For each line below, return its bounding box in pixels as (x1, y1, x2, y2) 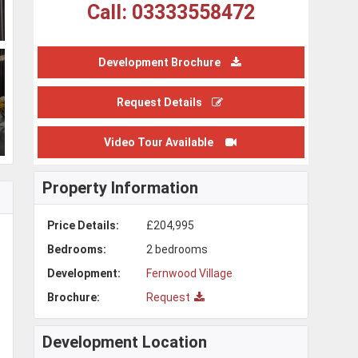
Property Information (42, 177, 198, 197)
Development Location (42, 332, 207, 352)
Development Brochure (98, 55, 221, 69)
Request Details (117, 95, 203, 109)
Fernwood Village (145, 266, 233, 280)
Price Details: (46, 218, 119, 232)
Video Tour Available (103, 135, 216, 149)
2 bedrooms (145, 242, 208, 256)
